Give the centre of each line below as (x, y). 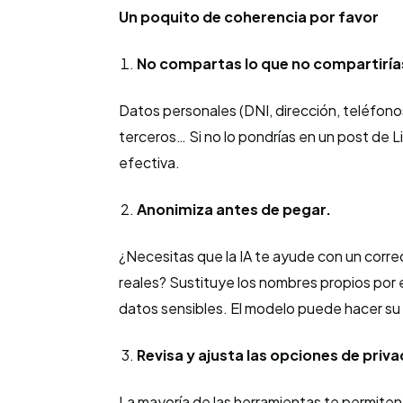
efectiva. (149, 162)
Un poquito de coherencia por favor (249, 17)
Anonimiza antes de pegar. (234, 209)
